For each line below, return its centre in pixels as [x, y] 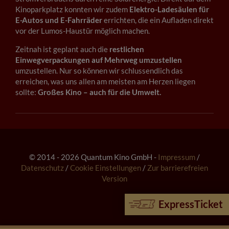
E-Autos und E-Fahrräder [59, 20]
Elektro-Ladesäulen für [169, 9]
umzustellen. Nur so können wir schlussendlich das [99, 71]
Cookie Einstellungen [106, 168]
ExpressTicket [190, 204]
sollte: [27, 92]
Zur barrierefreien [178, 168]
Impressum [177, 157]
